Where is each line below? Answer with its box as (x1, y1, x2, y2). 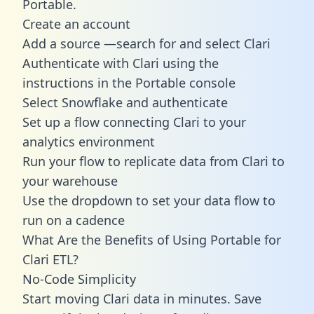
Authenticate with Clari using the (22, 54, 219, 71)
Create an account (22, 15, 130, 32)
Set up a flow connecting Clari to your (22, 113, 246, 130)
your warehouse (22, 172, 118, 189)
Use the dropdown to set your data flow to (22, 191, 275, 209)
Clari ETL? (22, 250, 78, 268)
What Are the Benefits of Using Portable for (22, 231, 281, 248)
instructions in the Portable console (22, 74, 235, 91)
